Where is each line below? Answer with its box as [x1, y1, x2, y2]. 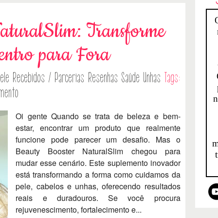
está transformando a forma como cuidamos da [16, 169, 181, 181]
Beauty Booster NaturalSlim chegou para [16, 145, 181, 157]
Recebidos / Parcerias [13, 71, 85, 86]
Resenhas [88, 71, 118, 86]
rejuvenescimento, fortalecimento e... [16, 204, 142, 216]
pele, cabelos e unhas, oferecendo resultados [16, 181, 181, 192]
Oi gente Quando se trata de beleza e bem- [16, 110, 181, 122]
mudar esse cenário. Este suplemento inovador [16, 157, 181, 169]
